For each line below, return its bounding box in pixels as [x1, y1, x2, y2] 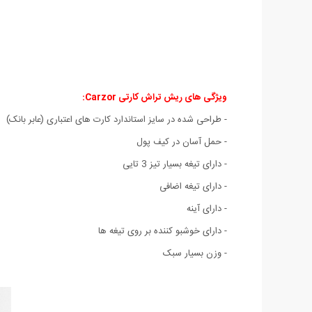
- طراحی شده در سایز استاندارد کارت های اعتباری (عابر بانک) [6, 111, 227, 127]
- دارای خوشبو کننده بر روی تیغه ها [98, 223, 227, 239]
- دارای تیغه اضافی [159, 178, 227, 194]
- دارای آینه [187, 201, 227, 217]
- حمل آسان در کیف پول [136, 134, 227, 150]
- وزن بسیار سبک [163, 245, 227, 261]
